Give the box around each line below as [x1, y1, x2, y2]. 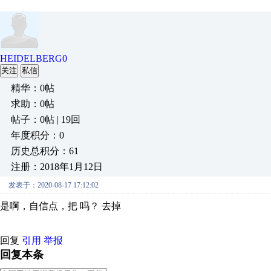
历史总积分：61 [11, 146, 79, 156]
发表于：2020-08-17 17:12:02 [8, 181, 99, 189]
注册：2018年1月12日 [11, 162, 103, 172]
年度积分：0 [11, 130, 64, 140]
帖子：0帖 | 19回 [11, 114, 80, 125]
